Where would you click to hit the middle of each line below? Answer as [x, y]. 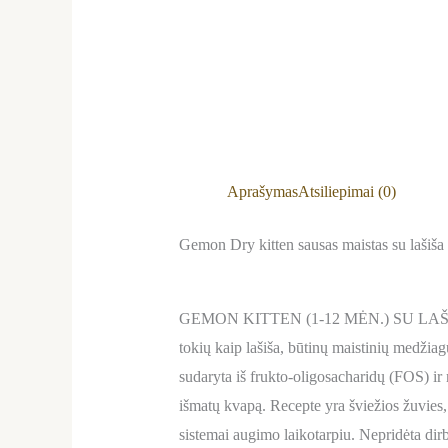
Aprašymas [262, 192]
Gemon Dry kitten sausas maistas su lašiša [311, 245]
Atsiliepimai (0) [346, 192]
